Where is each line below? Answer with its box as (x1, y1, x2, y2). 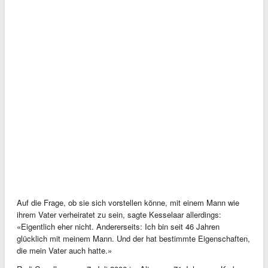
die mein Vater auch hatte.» (17, 244, 112, 256)
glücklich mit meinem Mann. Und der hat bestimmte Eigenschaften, (17, 232, 250, 244)
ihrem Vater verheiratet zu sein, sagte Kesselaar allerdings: (17, 208, 221, 220)
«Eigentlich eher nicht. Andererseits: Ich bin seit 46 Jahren (17, 220, 220, 232)
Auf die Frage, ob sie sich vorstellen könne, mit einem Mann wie (17, 196, 239, 208)
